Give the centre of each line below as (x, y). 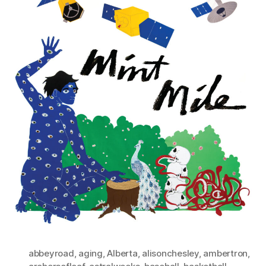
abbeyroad (51, 253)
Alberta (122, 253)
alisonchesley (170, 253)
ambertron (226, 253)
